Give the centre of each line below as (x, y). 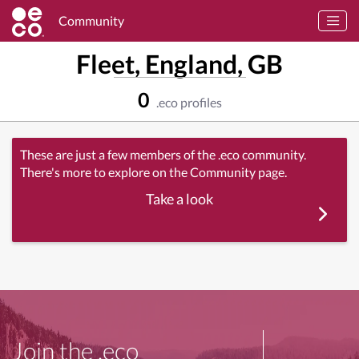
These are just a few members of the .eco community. (163, 154)
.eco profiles (188, 102)
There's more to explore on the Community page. (153, 172)
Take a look (179, 199)
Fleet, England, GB (179, 64)
